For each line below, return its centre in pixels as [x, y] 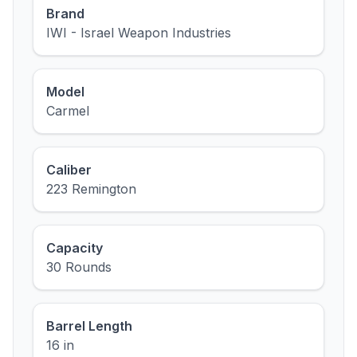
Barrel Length [89, 326]
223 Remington [91, 189]
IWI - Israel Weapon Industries [139, 33]
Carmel [68, 111]
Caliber [69, 170]
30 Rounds [79, 267]
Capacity [75, 248]
